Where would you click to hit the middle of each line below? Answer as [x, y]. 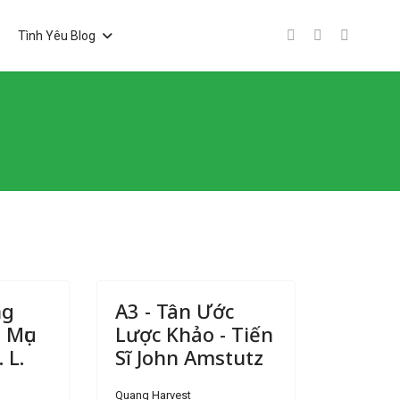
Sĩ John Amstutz [189, 357]
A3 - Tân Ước [174, 311]
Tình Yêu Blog [56, 36]
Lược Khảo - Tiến [194, 334]
